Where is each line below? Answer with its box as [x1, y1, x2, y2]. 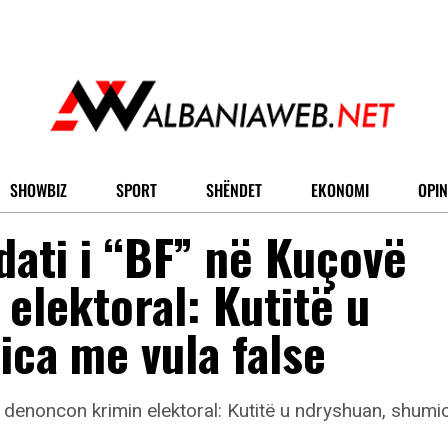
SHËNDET [206, 178, 262, 203]
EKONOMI [311, 178, 369, 203]
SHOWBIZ [10, 178, 67, 203]
